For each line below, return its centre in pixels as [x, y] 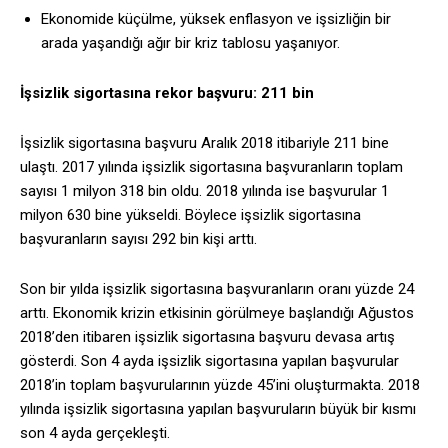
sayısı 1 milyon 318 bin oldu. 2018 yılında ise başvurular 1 [204, 191]
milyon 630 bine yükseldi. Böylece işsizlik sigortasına [190, 215]
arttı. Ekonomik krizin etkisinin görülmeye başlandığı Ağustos [217, 313]
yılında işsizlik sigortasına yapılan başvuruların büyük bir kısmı [218, 409]
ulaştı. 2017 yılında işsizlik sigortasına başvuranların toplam [211, 167]
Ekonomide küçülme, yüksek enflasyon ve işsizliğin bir [216, 19]
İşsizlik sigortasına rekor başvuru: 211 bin [167, 93]
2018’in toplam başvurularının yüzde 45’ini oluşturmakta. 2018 [220, 385]
